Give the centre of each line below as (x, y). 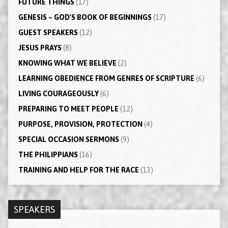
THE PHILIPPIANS (48, 154)
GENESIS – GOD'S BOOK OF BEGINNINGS (85, 17)
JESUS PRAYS (40, 48)
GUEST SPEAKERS (48, 32)
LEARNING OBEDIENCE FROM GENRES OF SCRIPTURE (106, 78)
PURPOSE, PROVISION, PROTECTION (80, 124)
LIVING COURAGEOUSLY (58, 93)
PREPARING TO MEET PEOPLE (68, 109)
